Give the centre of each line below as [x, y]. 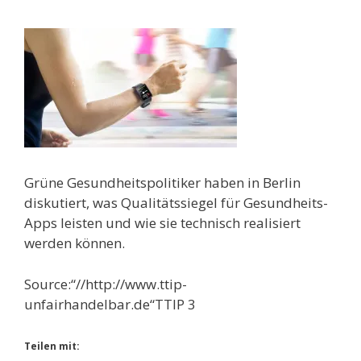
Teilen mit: [52, 346]
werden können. [75, 243]
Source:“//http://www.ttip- [106, 284]
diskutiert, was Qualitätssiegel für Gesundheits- [176, 203]
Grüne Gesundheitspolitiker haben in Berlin [162, 183]
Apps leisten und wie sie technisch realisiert [162, 223]
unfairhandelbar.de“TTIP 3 [110, 304]
